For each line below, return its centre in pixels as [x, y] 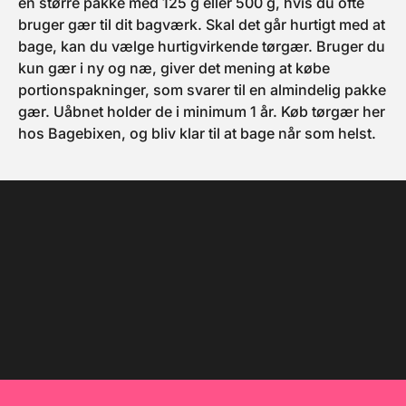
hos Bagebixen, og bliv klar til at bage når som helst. [197, 133]
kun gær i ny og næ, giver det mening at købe [174, 68]
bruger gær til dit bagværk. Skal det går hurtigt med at [202, 24]
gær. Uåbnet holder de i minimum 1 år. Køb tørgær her [202, 111]
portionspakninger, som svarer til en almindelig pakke [202, 90]
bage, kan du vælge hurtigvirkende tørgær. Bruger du [202, 46]
